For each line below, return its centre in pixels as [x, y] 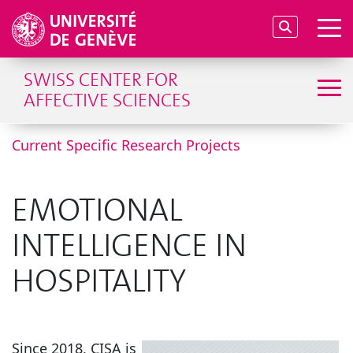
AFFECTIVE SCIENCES [107, 100]
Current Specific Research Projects [126, 145]
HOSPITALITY [99, 281]
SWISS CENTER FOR [101, 80]
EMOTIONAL [97, 210]
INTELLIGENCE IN [129, 246]
